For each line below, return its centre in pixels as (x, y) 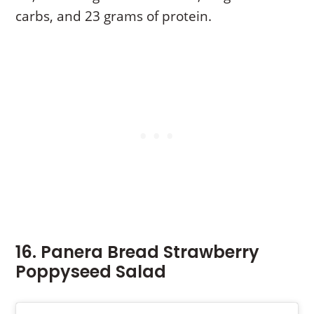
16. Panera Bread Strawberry (138, 252)
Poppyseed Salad (91, 271)
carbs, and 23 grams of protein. (114, 16)
